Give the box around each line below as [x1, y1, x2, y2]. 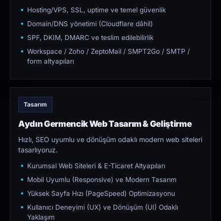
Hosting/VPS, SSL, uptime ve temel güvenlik [27, 6, 166, 14]
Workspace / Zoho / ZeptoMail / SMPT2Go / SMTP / [27, 47, 190, 56]
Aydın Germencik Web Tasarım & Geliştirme [18, 119, 192, 129]
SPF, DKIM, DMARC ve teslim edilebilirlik [27, 34, 153, 42]
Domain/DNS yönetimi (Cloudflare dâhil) [27, 20, 153, 28]
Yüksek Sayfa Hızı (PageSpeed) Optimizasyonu [27, 189, 175, 198]
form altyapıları [27, 57, 74, 66]
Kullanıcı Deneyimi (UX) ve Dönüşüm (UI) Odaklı [27, 203, 178, 212]
